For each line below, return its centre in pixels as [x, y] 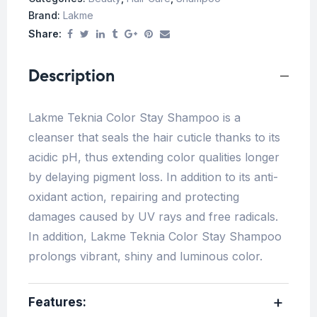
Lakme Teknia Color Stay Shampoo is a [134, 117]
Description [71, 75]
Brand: [46, 15]
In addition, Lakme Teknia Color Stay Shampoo [155, 236]
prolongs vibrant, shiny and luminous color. [145, 256]
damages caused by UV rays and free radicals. [153, 216]
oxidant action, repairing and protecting [134, 196]
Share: [45, 33]
